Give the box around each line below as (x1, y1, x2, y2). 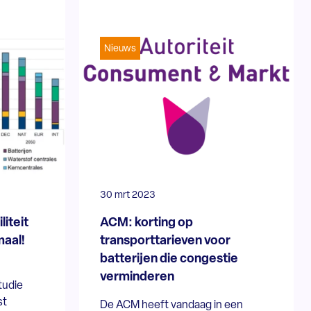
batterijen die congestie (100, 252, 239, 266)
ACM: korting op (100, 216, 194, 230)
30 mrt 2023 (100, 190, 156, 201)
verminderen (100, 270, 175, 284)
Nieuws (104, 43, 137, 54)
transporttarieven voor (100, 234, 231, 248)
